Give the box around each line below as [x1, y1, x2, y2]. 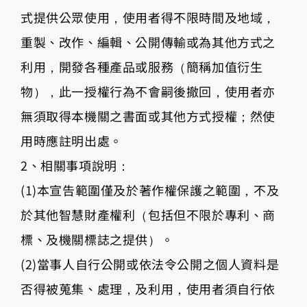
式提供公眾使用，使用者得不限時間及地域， [21, 8, 276, 26]
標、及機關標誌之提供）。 [21, 230, 174, 248]
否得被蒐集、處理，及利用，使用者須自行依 [21, 279, 275, 297]
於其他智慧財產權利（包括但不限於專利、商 [21, 205, 276, 223]
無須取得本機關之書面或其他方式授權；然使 [21, 106, 276, 125]
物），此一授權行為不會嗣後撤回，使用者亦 [21, 82, 276, 100]
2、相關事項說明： [21, 156, 130, 174]
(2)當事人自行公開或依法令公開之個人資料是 [21, 254, 280, 273]
